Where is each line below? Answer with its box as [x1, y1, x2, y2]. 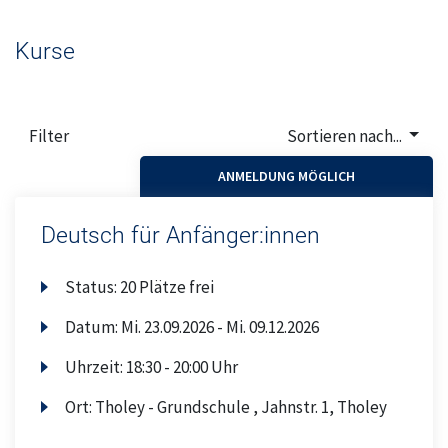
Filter [28, 124, 69, 147]
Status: [65, 275, 121, 298]
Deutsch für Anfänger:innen [40, 222, 320, 250]
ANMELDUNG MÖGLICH [218, 166, 356, 185]
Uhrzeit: [65, 355, 127, 378]
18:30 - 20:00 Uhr [126, 355, 239, 378]
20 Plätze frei [120, 275, 215, 298]
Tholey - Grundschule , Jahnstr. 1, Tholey [95, 395, 388, 418]
